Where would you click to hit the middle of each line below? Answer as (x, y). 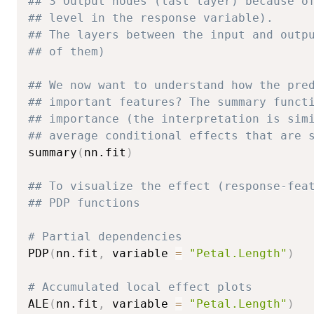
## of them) (67, 51)
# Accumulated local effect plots (140, 287)
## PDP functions (84, 203)
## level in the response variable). (151, 18)
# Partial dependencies (105, 236)
